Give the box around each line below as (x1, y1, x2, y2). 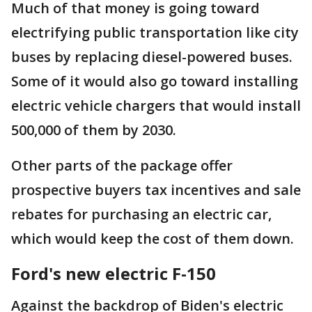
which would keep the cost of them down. (11, 229, 294, 248)
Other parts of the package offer (11, 156, 233, 175)
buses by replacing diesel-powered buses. (11, 47, 292, 66)
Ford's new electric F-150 (11, 262, 216, 285)
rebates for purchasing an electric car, (11, 205, 272, 224)
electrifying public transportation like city (11, 23, 299, 42)
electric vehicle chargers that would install (11, 96, 301, 115)
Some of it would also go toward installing (11, 72, 298, 91)
